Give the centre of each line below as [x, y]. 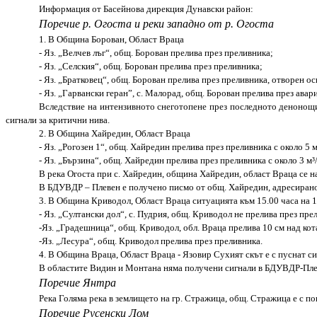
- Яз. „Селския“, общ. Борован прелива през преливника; [151, 66]
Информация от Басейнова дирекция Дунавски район [145, 8]
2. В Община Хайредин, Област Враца [115, 133]
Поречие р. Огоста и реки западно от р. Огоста [157, 23]
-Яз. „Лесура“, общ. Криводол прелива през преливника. [151, 241]
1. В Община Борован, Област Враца [113, 39]
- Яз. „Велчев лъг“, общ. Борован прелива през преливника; [156, 52]
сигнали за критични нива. [58, 120]
